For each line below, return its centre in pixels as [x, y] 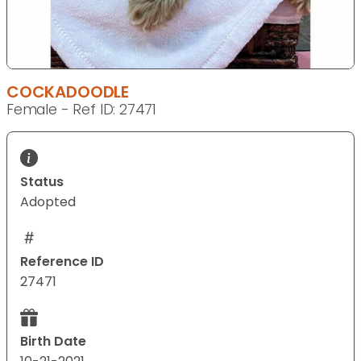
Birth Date [53, 342]
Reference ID [62, 262]
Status [42, 182]
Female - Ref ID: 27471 [82, 110]
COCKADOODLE [68, 92]
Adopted [48, 202]
